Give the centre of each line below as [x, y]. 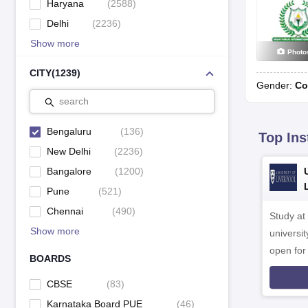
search [74, 101]
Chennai [65, 211]
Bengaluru [69, 131]
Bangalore [69, 171]
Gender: [276, 85]
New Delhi [68, 151]
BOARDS [50, 258]
